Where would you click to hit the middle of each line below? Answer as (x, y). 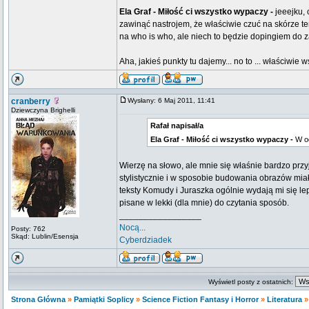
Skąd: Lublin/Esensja (45, 236)
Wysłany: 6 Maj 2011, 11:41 (175, 100)
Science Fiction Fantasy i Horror (200, 299)
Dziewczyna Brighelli (43, 110)
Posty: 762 (28, 229)
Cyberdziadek (146, 240)
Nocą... (132, 228)
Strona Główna (38, 299)
